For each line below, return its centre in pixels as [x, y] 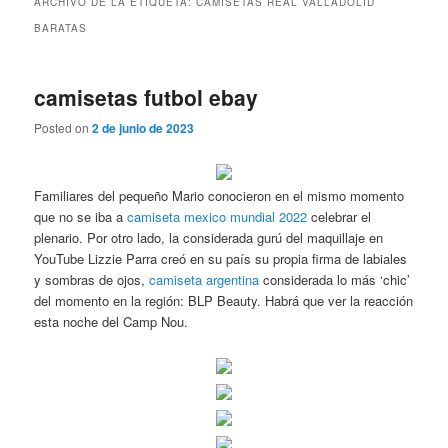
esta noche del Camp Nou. [111, 321]
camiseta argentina [204, 279]
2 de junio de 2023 [143, 128]
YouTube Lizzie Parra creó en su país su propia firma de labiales [221, 258]
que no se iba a [81, 216]
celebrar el [339, 216]
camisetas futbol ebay [146, 96]
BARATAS [61, 27]
